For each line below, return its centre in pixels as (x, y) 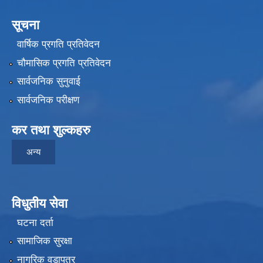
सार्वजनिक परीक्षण (48, 100)
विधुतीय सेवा (40, 203)
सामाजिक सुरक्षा (44, 241)
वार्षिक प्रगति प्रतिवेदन (58, 45)
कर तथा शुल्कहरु (51, 130)
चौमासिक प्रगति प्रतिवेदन (64, 63)
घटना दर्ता (35, 222)
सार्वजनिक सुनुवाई (48, 82)
